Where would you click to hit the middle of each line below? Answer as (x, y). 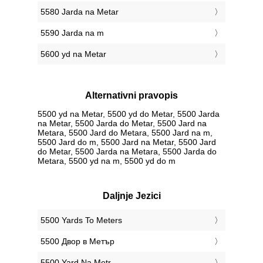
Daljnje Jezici (131, 195)
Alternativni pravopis (131, 96)
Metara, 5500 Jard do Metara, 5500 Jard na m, (125, 132)
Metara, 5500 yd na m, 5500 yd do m (107, 161)
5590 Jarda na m (72, 33)
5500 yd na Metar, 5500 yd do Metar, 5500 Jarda (129, 114)
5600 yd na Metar (73, 54)
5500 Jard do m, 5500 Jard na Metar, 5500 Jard (127, 142)
